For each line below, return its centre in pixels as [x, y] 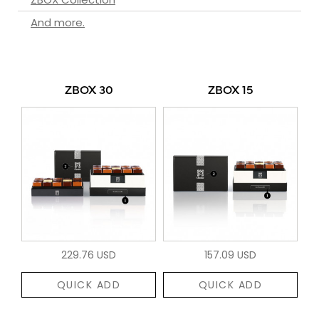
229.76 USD [89, 255]
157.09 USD [230, 255]
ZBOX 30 [89, 91]
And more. [58, 22]
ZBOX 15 [230, 91]
